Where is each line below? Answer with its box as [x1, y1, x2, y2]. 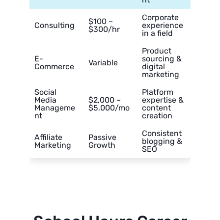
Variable [88, 58, 118, 68]
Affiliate [34, 133, 62, 142]
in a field [142, 28, 173, 38]
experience [142, 21, 183, 30]
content [142, 103, 171, 113]
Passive [88, 133, 116, 142]
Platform [142, 87, 173, 97]
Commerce [34, 62, 74, 72]
